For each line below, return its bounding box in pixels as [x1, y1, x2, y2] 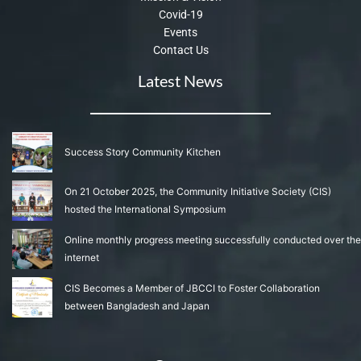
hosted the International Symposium [64, 203, 226, 216]
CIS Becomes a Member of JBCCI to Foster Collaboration [64, 282, 320, 295]
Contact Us [152, 44, 209, 57]
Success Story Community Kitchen [64, 146, 221, 159]
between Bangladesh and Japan [64, 300, 210, 313]
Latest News [138, 71, 223, 91]
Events [164, 26, 197, 39]
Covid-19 [158, 8, 203, 22]
